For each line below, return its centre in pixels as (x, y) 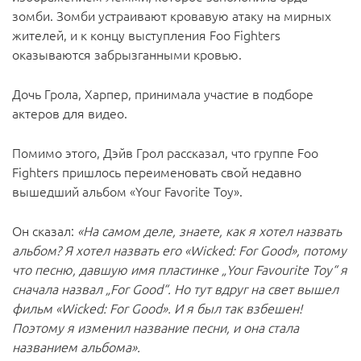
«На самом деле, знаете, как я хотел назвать (210, 230)
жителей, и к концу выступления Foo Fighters (146, 35)
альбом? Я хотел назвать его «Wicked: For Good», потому (179, 250)
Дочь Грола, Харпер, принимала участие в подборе (163, 93)
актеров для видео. (70, 113)
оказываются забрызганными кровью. (127, 54)
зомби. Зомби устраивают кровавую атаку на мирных (172, 15)
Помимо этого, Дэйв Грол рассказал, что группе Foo (165, 152)
